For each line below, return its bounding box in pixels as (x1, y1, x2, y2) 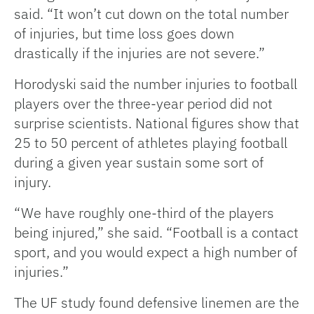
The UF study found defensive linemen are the (14, 293, 299, 313)
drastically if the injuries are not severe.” (14, 43, 265, 63)
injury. (14, 172, 51, 192)
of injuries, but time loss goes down (14, 24, 234, 43)
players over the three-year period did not (14, 94, 273, 114)
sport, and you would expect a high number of (14, 243, 297, 262)
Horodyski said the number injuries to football (14, 74, 297, 94)
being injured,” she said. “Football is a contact (14, 223, 299, 243)
